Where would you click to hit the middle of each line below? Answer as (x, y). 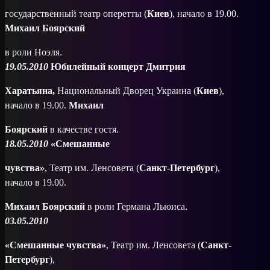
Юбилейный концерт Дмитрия (118, 67)
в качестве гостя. (83, 129)
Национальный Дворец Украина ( (126, 91)
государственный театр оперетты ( (76, 14)
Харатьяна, (30, 91)
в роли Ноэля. (33, 52)
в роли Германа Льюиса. (136, 206)
